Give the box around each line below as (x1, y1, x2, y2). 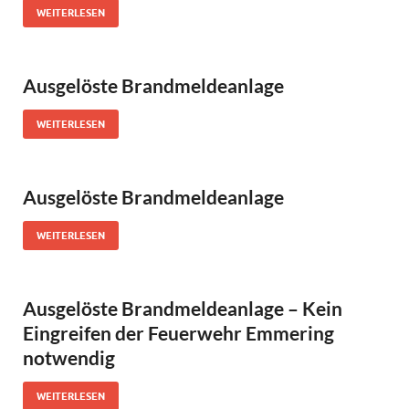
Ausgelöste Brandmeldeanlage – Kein (23, 297, 342, 320)
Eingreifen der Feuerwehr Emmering (23, 321, 334, 345)
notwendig (23, 346, 115, 370)
